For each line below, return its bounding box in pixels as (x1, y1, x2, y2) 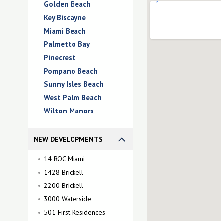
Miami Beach (44, 26, 86, 36)
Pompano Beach (44, 66, 98, 75)
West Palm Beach (44, 93, 102, 102)
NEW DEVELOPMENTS (34, 135, 103, 144)
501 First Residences (44, 208, 105, 217)
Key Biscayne (44, 13, 86, 22)
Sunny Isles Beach (44, 79, 104, 89)
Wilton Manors (44, 106, 94, 115)
